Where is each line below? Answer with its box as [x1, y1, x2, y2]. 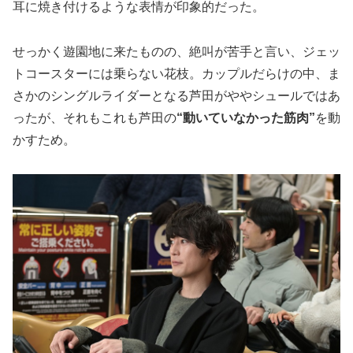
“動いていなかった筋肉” [176, 110, 315, 124]
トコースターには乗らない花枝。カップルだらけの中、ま [13, 66, 340, 80]
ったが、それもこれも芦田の [13, 110, 176, 124]
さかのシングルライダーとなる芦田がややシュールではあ [13, 88, 340, 102]
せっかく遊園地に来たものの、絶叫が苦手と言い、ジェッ [13, 44, 340, 58]
